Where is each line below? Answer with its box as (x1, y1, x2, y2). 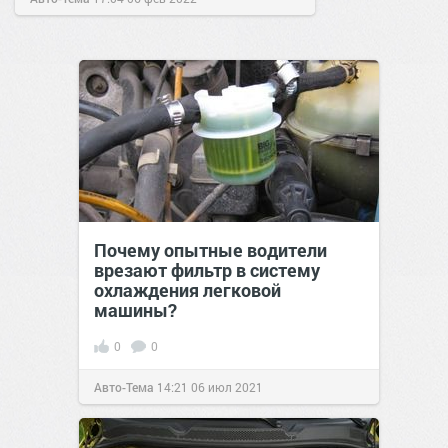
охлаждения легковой (94, 278, 281, 303)
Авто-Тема (94, 379, 154, 396)
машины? (94, 298, 177, 323)
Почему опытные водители (94, 238, 327, 263)
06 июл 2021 (191, 379, 263, 396)
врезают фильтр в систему (94, 258, 320, 283)
